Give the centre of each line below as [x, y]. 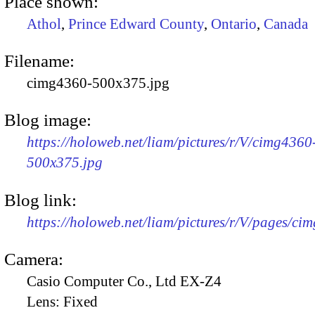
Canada [286, 24]
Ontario [234, 24]
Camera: [34, 259]
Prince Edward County [136, 24]
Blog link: [40, 200]
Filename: [39, 60]
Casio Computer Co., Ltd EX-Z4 [124, 281]
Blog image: [48, 120]
